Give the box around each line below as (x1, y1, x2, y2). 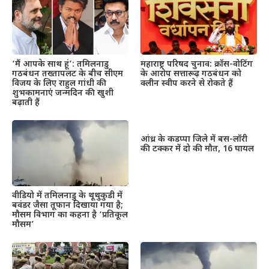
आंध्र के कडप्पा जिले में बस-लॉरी (141, 134, 247, 146)
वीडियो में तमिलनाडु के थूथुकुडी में (12, 190, 122, 202)
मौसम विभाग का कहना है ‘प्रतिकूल (12, 209, 128, 221)
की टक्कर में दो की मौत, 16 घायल (141, 144, 254, 156)
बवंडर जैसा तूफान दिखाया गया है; (12, 199, 123, 211)
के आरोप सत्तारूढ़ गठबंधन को (141, 68, 241, 80)
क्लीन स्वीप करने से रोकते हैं (141, 78, 233, 90)
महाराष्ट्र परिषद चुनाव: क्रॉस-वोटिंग (141, 59, 253, 71)
